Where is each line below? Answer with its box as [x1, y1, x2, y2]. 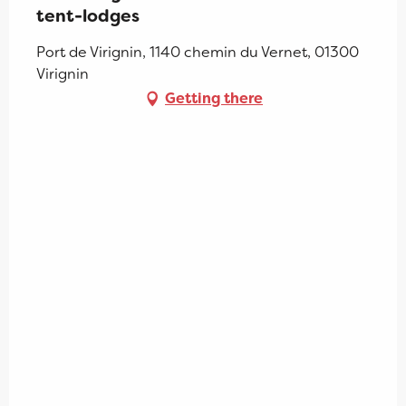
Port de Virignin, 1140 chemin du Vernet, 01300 [36, 43, 359, 63]
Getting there [165, 89, 263, 109]
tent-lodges [36, 5, 140, 28]
